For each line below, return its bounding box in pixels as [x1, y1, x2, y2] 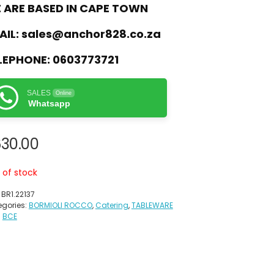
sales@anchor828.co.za [21, 26, 161, 42]
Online [55, 89, 72, 96]
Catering [95, 199, 128, 210]
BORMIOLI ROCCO [28, 199, 92, 210]
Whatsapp [28, 98, 70, 108]
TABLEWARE [131, 199, 173, 210]
